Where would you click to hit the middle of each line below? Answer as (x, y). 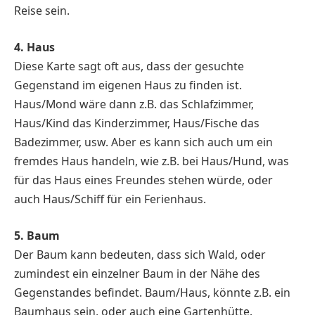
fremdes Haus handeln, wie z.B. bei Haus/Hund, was (152, 161)
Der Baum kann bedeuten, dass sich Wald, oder (140, 254)
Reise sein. (42, 11)
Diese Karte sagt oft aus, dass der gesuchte (129, 66)
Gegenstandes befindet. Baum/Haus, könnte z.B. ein (152, 292)
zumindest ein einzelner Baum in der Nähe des (137, 273)
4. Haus (34, 47)
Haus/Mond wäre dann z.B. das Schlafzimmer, (134, 104)
